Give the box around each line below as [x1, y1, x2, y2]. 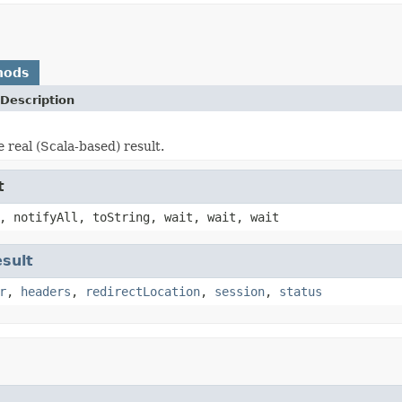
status [279, 284, 322, 299]
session [214, 284, 265, 299]
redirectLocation [85, 284, 200, 299]
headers [21, 284, 71, 299]
